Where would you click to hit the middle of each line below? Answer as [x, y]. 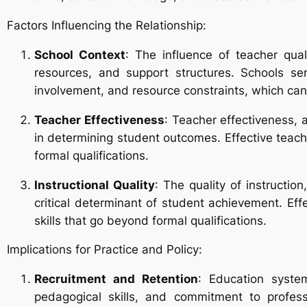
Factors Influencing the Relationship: [107, 26]
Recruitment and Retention [116, 279]
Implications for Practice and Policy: [105, 250]
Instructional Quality [95, 185]
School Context [80, 54]
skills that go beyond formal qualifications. [150, 220]
